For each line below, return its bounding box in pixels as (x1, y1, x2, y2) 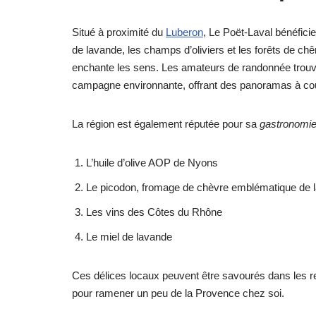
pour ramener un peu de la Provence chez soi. (72, 286, 284, 299)
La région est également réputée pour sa (72, 117, 260, 130)
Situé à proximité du (72, 25, 166, 38)
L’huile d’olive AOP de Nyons (86, 156, 218, 169)
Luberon (166, 25, 203, 38)
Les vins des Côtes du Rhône (86, 205, 222, 218)
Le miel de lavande (86, 230, 172, 243)
